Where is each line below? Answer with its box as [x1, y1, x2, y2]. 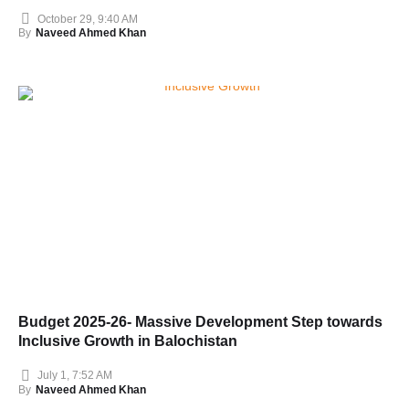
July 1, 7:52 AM [37, 369, 112, 383]
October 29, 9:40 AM [37, 12, 138, 26]
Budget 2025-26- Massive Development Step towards [18, 313, 383, 330]
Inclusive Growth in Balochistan [18, 332, 237, 349]
